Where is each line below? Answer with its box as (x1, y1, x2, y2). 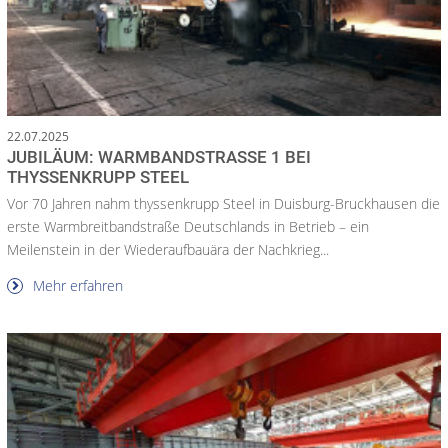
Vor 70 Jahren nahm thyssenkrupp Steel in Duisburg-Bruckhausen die (7, 194, 440, 214)
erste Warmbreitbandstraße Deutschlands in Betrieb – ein (7, 217, 369, 237)
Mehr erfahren (29, 276, 123, 296)
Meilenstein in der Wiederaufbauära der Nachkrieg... (7, 240, 329, 260)
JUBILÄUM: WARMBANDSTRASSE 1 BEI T (7, 147, 311, 168)
